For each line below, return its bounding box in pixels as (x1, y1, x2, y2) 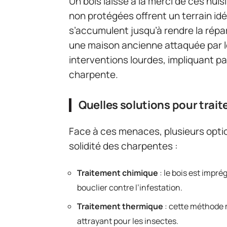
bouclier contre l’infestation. (77, 182, 182, 193)
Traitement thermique (77, 201, 163, 212)
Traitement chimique (77, 167, 158, 178)
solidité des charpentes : (69, 139, 178, 153)
